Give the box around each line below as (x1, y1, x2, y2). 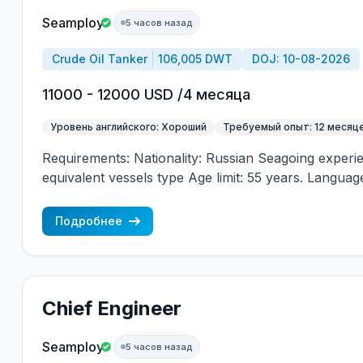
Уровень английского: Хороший (49, 121, 207, 133)
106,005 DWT (157, 52, 233, 66)
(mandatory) (41, 189, 118, 205)
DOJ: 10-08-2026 (251, 52, 350, 66)
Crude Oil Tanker (51, 52, 147, 66)
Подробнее (54, 214, 122, 228)
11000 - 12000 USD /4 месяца (41, 86, 250, 103)
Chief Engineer (41, 297, 181, 320)
